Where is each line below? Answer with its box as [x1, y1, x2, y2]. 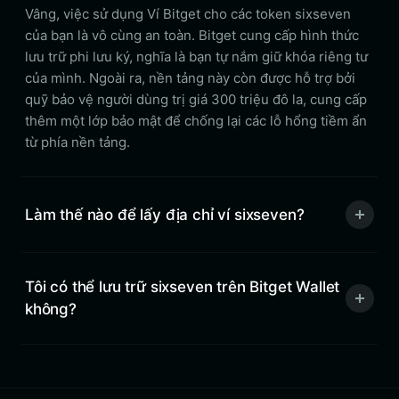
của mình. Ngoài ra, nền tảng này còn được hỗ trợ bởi [25, 69, 355, 86]
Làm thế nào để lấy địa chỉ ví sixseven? [25, 205, 305, 224]
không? [25, 300, 77, 318]
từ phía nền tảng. [25, 134, 130, 151]
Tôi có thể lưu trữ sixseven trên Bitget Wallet [25, 278, 340, 296]
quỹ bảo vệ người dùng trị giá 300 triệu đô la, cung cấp [25, 91, 367, 108]
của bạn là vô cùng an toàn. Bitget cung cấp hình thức [25, 27, 359, 44]
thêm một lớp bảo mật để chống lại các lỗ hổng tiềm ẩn [25, 112, 367, 129]
